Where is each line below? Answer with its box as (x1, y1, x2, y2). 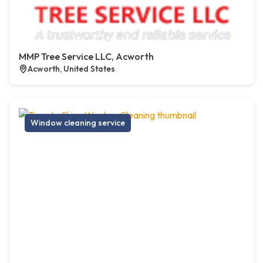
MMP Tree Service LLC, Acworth (19, 50, 154, 63)
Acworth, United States (28, 63, 115, 75)
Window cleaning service (31, 117, 125, 129)
